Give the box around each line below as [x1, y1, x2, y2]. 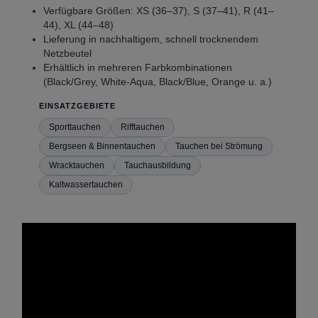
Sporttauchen [49, 122, 101, 133]
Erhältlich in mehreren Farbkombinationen [43, 62, 232, 74]
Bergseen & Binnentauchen [49, 141, 155, 152]
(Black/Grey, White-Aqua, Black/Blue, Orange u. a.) [43, 76, 272, 88]
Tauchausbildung [124, 160, 191, 171]
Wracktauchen [49, 160, 104, 171]
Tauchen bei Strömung [175, 141, 263, 152]
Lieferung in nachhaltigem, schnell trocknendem [43, 33, 258, 45]
